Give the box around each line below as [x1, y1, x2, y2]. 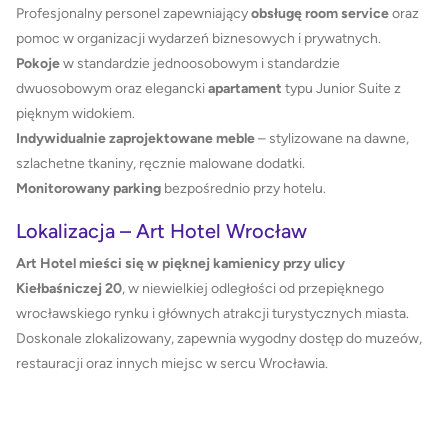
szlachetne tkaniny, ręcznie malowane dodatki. [16, 154, 305, 172]
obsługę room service [251, 4, 389, 22]
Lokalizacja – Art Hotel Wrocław [16, 218, 307, 243]
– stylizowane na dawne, [255, 129, 409, 147]
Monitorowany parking [16, 179, 161, 197]
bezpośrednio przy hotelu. [161, 179, 326, 197]
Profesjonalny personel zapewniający [16, 4, 251, 22]
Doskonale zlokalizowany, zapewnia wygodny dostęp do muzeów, [16, 330, 422, 348]
